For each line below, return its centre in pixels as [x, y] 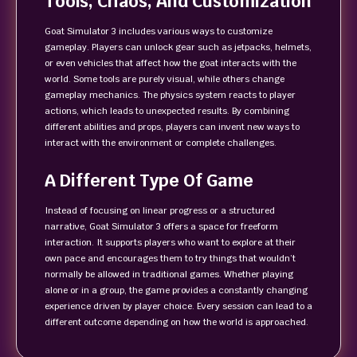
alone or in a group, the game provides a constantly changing [176, 290]
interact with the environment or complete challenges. [161, 143]
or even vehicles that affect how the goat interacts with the [171, 63]
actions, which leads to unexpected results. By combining [167, 111]
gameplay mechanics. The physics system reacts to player [170, 95]
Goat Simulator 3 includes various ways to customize [159, 31]
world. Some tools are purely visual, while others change [165, 79]
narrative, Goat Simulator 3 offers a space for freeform [161, 226]
